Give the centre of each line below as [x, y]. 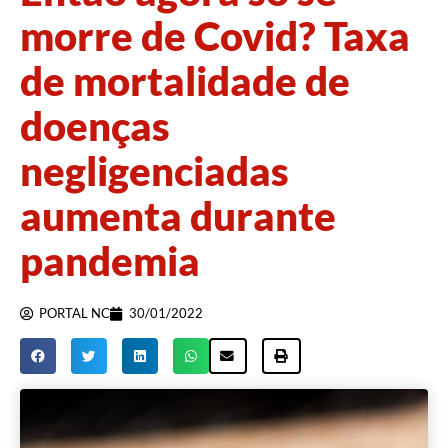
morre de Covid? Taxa [215, 36]
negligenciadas [154, 171]
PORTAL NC [74, 313]
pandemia [110, 261]
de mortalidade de [185, 81]
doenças [95, 126]
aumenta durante [178, 216]
